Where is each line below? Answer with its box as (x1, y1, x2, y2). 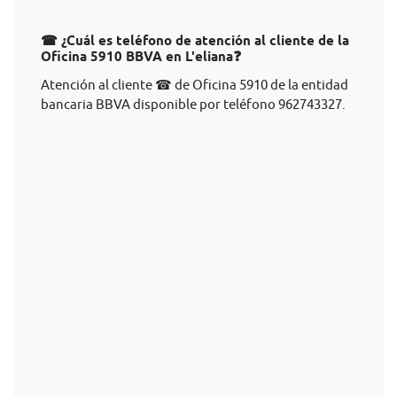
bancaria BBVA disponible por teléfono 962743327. (41, 97, 346, 112)
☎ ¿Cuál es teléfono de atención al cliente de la (41, 33, 349, 49)
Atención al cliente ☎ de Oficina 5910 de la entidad (41, 77, 348, 92)
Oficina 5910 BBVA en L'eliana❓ (41, 49, 241, 65)
